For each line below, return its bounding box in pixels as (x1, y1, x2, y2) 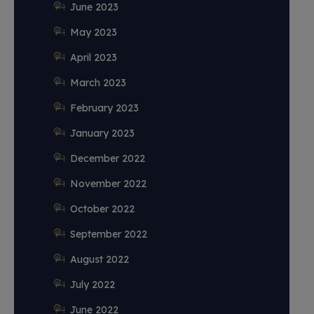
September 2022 (70, 228, 147, 240)
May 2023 (70, 26, 117, 39)
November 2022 (70, 177, 146, 190)
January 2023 (70, 127, 135, 139)
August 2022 (70, 253, 129, 266)
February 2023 (70, 102, 139, 114)
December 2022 (70, 152, 145, 165)
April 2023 (70, 51, 117, 64)
